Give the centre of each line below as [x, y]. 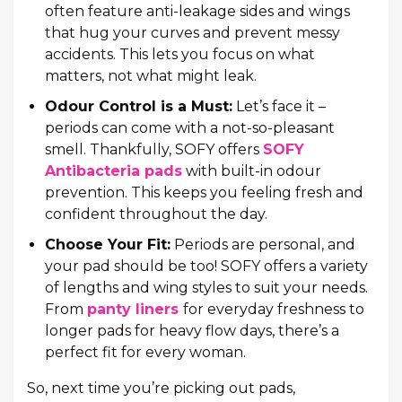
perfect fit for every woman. [145, 352]
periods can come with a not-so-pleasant [190, 127]
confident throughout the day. [156, 214]
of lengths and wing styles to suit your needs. [206, 287]
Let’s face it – [279, 106]
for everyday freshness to [274, 309]
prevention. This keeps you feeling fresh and [204, 192]
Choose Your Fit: [108, 244]
